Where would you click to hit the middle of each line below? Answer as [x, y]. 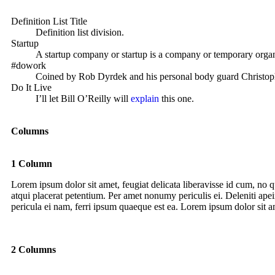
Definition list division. [80, 33]
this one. [176, 99]
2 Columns [33, 250]
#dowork [29, 66]
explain [145, 99]
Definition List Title [49, 21]
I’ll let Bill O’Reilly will [83, 99]
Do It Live [31, 88]
